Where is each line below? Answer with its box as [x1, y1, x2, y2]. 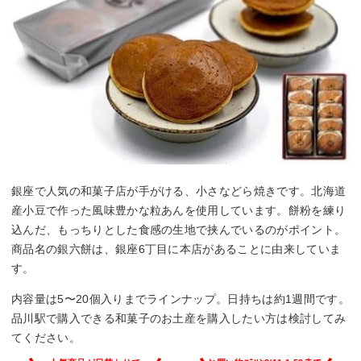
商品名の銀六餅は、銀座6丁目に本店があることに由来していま [11, 243, 342, 256]
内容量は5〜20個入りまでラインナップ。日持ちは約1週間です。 [11, 293, 350, 306]
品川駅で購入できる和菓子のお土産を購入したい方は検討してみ [11, 312, 346, 326]
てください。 [11, 331, 81, 345]
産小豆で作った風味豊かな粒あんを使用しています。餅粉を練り [11, 204, 346, 218]
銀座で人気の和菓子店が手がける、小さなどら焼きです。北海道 [11, 185, 346, 198]
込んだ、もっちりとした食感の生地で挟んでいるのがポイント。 [11, 223, 346, 237]
